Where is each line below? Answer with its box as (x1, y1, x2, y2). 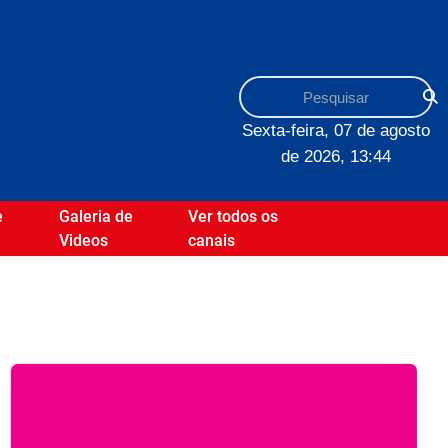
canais (188, 230, 236, 250)
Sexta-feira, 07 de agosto (242, 120, 430, 140)
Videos (58, 230, 108, 250)
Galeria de (58, 206, 133, 226)
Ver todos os (188, 206, 279, 226)
